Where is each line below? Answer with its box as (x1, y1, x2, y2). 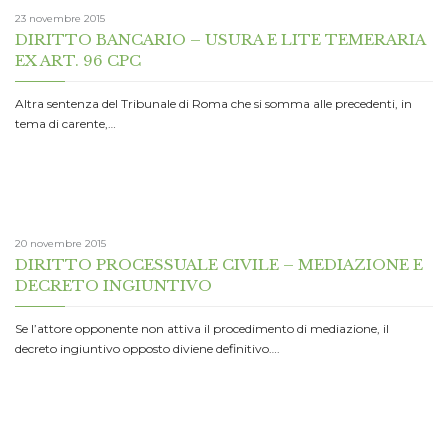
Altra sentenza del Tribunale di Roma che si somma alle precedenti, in (15, 96, 412, 112)
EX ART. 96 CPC (15, 51, 141, 71)
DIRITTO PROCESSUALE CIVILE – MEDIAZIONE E (15, 254, 423, 274)
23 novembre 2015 (15, 12, 105, 26)
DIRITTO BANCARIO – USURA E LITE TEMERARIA (15, 30, 425, 50)
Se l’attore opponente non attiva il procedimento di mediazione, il (15, 320, 389, 336)
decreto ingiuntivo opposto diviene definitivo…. (15, 340, 280, 356)
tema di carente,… (15, 116, 116, 132)
